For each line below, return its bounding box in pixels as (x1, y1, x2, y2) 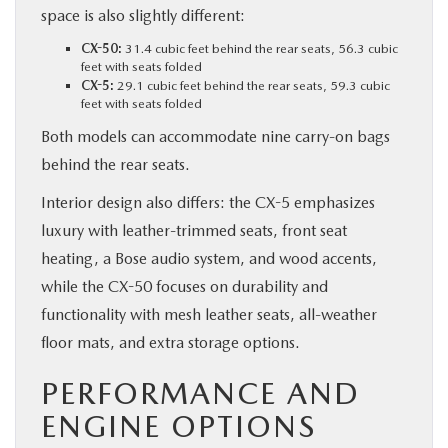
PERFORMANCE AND (41, 374, 360, 411)
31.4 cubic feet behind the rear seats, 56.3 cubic (122, 40, 398, 56)
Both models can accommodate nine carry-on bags (41, 126, 390, 146)
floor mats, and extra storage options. (41, 332, 300, 352)
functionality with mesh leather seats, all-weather (41, 304, 377, 324)
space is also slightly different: (41, 5, 245, 25)
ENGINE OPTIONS (41, 407, 316, 444)
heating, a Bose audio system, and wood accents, (41, 248, 377, 268)
